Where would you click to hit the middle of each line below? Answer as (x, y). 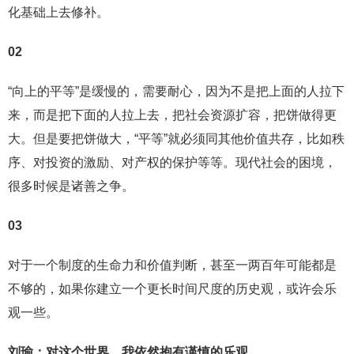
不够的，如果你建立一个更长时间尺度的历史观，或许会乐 (172, 288)
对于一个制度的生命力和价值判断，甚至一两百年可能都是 (172, 265)
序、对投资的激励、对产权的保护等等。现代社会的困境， (172, 162)
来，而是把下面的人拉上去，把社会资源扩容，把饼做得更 (172, 115)
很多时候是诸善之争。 (71, 186)
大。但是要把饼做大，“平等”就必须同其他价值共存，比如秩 (176, 138)
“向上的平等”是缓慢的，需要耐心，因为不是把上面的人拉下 (176, 91)
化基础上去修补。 (58, 12)
